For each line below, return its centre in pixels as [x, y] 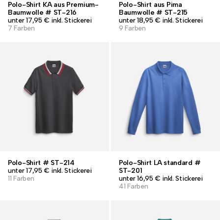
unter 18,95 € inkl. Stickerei [161, 20]
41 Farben [134, 186]
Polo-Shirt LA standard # [160, 163]
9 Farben [132, 28]
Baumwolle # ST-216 [42, 13]
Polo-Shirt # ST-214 [41, 163]
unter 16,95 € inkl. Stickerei [161, 179]
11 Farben [21, 179]
